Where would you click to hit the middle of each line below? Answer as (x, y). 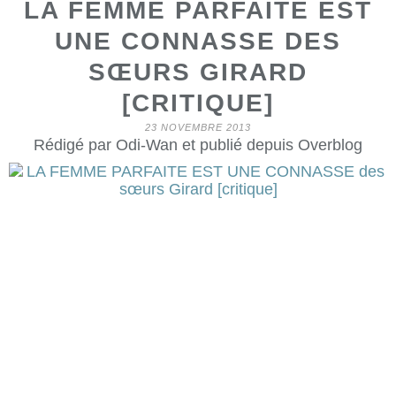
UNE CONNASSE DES (198, 41)
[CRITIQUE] (198, 103)
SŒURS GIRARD (198, 72)
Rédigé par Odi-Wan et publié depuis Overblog (198, 145)
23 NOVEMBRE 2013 (198, 127)
